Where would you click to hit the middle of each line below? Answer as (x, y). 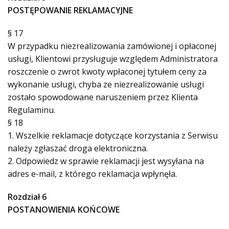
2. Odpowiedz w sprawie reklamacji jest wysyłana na (106, 161)
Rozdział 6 (27, 197)
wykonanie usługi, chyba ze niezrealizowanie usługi (106, 84)
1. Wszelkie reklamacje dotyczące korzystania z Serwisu (113, 135)
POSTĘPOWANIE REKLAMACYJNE (70, 10)
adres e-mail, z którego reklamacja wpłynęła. (92, 174)
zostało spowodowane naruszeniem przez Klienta (103, 97)
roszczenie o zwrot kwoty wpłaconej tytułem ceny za (107, 72)
